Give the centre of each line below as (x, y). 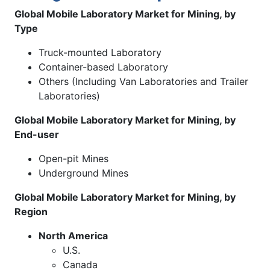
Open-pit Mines (74, 158)
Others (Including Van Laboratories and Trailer (143, 81)
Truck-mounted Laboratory (100, 52)
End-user (37, 134)
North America (73, 235)
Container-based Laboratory (103, 67)
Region (31, 211)
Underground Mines (83, 173)
